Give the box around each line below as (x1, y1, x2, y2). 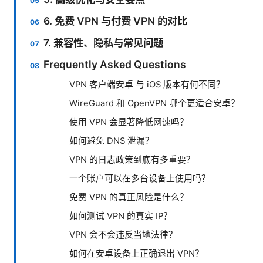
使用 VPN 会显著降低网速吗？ (69, 116, 188, 127)
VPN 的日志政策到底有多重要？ (69, 154, 195, 165)
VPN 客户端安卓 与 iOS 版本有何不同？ (69, 79, 225, 90)
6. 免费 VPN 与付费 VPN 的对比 (43, 14, 188, 27)
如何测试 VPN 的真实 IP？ (69, 210, 172, 221)
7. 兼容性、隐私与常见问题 (43, 36, 164, 49)
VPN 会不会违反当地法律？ (69, 229, 177, 240)
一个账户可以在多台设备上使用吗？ (69, 173, 210, 184)
